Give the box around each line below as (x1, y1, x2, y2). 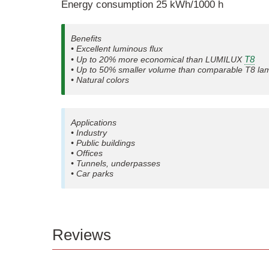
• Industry (71, 127, 107, 138)
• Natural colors (71, 75, 129, 85)
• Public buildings (71, 138, 135, 148)
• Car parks (71, 168, 113, 178)
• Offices (71, 148, 103, 158)
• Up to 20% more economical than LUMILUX (71, 55, 244, 65)
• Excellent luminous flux (71, 44, 163, 54)
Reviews (52, 226, 111, 243)
